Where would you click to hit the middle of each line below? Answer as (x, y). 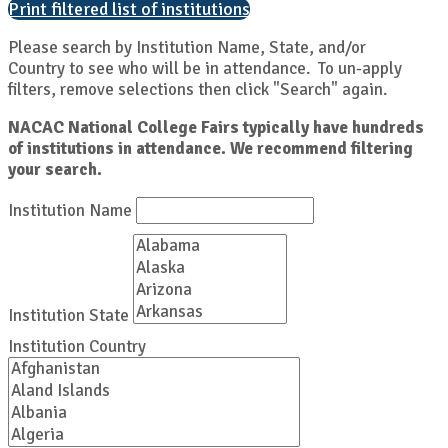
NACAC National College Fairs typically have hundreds (216, 127)
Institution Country (77, 346)
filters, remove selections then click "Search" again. (197, 89)
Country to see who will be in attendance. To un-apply (205, 68)
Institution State (68, 315)
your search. (55, 169)
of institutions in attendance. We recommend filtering (210, 148)
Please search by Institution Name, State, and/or (187, 47)
